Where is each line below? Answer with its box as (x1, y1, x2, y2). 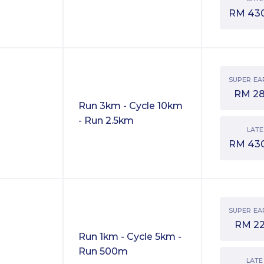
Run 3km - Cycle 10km (78, 100, 183, 112)
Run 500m (78, 246, 128, 258)
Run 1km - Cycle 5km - (78, 231, 181, 243)
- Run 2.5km (78, 115, 134, 127)
